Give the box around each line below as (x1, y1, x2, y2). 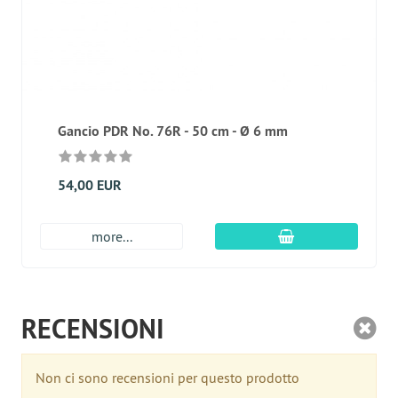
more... (91, 227, 132, 245)
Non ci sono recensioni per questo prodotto (36, 369, 299, 386)
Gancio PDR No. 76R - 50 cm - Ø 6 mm (58, 122, 288, 140)
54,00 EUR (58, 176, 122, 195)
